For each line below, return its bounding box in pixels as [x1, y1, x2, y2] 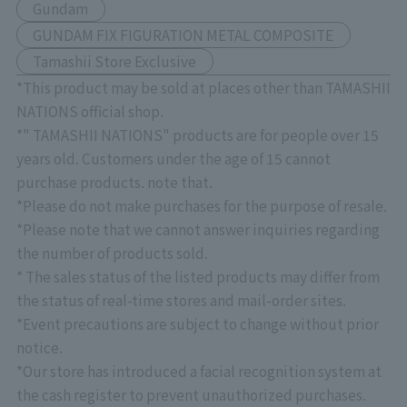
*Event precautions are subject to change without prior [15, 313, 379, 334]
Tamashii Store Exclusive [33, 51, 197, 72]
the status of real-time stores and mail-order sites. [15, 290, 346, 311]
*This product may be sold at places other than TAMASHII [15, 77, 391, 98]
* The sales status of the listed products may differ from [15, 266, 380, 287]
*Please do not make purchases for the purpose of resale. [15, 195, 387, 216]
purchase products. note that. [15, 172, 213, 193]
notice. [15, 337, 63, 358]
